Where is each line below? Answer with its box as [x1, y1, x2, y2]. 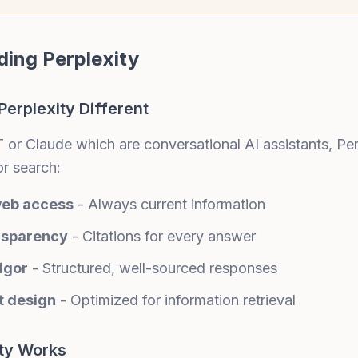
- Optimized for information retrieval [56, 292, 296, 308]
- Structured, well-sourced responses [28, 260, 277, 276]
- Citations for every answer [68, 228, 256, 245]
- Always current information [74, 196, 265, 213]
